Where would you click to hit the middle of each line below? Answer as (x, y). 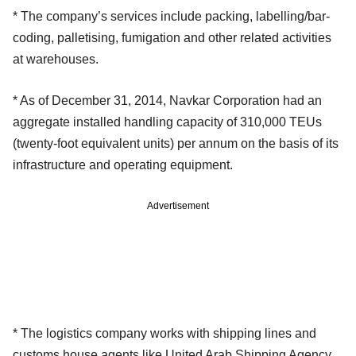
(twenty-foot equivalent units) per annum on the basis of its (176, 143)
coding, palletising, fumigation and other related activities (172, 37)
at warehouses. (56, 59)
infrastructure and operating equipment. (123, 164)
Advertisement (178, 205)
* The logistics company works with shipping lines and (164, 333)
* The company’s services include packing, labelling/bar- (171, 16)
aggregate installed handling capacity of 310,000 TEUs (167, 122)
